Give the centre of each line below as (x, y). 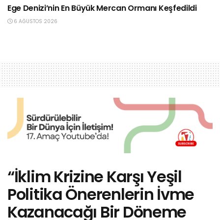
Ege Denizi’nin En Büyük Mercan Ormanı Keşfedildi (102, 8)
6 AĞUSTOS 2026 (35, 22)
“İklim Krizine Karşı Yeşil (95, 177)
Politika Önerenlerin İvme (101, 194)
